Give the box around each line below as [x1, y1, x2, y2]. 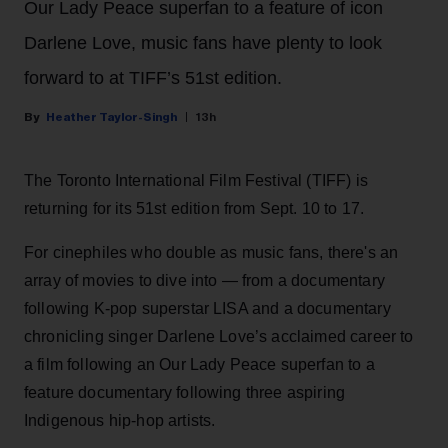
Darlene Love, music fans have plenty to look [24, 32, 382, 53]
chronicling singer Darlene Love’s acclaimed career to [24, 327, 414, 345]
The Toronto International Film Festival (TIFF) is [24, 171, 368, 189]
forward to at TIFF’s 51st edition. [24, 67, 282, 88]
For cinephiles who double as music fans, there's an [24, 243, 399, 261]
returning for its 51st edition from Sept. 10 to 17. [24, 199, 365, 217]
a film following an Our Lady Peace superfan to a [24, 355, 375, 373]
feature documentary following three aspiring [24, 383, 346, 401]
